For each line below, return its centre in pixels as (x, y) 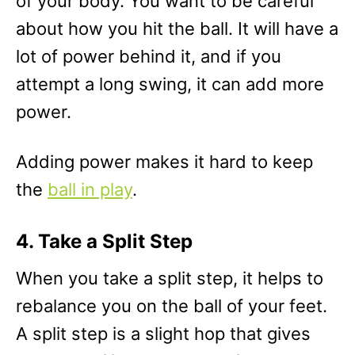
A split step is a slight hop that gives (163, 334)
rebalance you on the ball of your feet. (172, 306)
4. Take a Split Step (104, 241)
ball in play (90, 189)
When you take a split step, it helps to (170, 278)
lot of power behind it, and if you (149, 56)
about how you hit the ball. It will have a (177, 29)
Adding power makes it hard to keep (164, 162)
